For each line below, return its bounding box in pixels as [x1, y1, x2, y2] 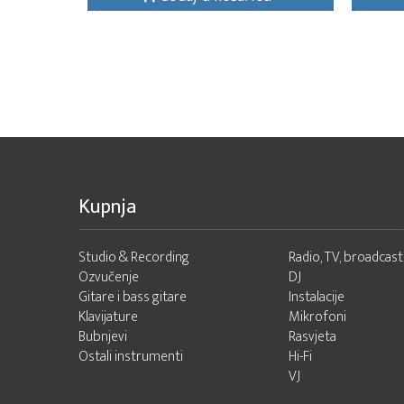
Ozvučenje [78, 265, 139, 289]
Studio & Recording [78, 245, 189, 270]
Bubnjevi [78, 325, 127, 349]
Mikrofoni [289, 305, 346, 329]
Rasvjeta [289, 325, 336, 349]
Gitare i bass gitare [78, 285, 187, 309]
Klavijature [78, 305, 138, 329]
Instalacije [289, 285, 344, 309]
